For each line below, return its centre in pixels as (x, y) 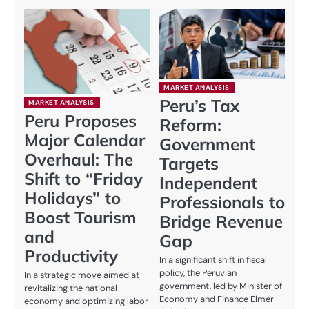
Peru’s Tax (199, 106)
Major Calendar (84, 140)
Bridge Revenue (221, 222)
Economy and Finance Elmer (217, 299)
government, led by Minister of (221, 286)
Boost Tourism (80, 218)
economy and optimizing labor (86, 301)
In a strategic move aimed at (82, 275)
